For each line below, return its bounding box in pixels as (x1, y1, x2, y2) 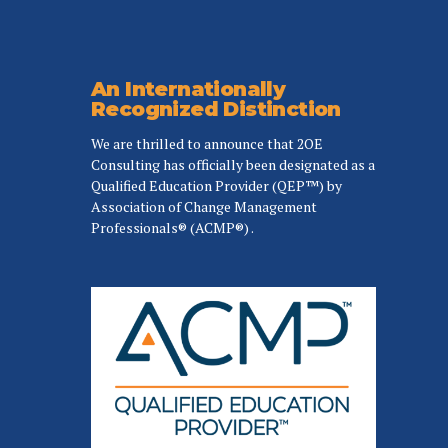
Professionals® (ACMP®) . (91, 218, 254, 238)
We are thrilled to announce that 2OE (91, 134, 323, 154)
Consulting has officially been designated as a (91, 155, 375, 175)
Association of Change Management (91, 197, 317, 217)
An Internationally (91, 77, 286, 102)
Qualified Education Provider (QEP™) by (91, 176, 342, 196)
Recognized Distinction (91, 97, 341, 122)
